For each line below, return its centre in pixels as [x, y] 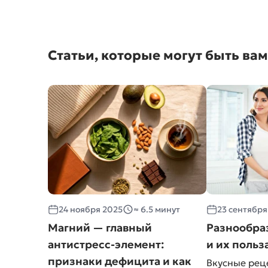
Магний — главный [100, 228]
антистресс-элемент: [106, 244]
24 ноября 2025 [91, 209]
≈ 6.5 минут [157, 209]
